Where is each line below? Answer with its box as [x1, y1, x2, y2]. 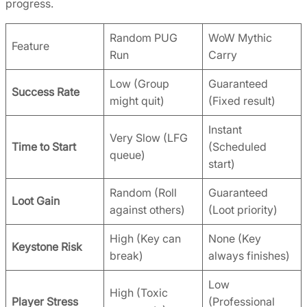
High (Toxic [110, 285, 168, 299]
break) [110, 248, 143, 262]
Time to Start [12, 139, 76, 153]
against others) [110, 202, 185, 217]
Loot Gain [12, 193, 60, 208]
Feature [12, 38, 49, 53]
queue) [110, 147, 145, 162]
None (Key [208, 231, 261, 245]
